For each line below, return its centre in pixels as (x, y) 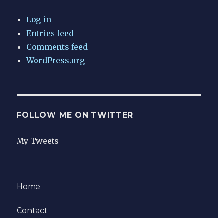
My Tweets (38, 140)
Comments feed (57, 46)
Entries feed (50, 33)
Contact (32, 211)
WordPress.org (56, 60)
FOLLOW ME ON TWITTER (75, 115)
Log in (39, 19)
